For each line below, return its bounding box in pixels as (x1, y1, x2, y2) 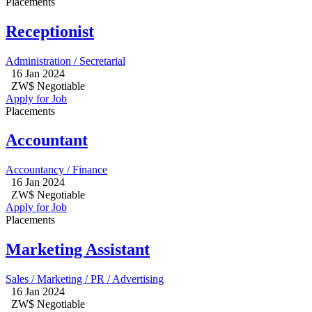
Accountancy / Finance (6, 164, 107, 176)
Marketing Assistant (6, 240, 150, 259)
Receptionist (6, 22, 94, 40)
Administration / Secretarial (6, 54, 125, 67)
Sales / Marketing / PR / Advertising (6, 273, 164, 286)
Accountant (6, 131, 88, 150)
